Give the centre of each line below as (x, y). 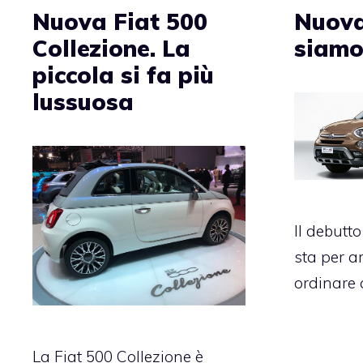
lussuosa (83, 102)
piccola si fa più (123, 75)
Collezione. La (111, 49)
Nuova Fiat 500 (120, 22)
